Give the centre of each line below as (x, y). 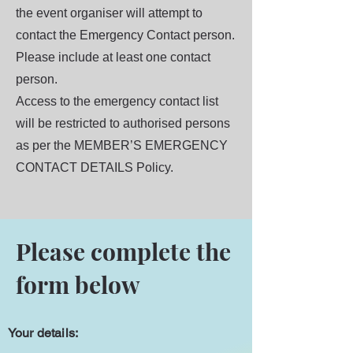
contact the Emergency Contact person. (125, 35)
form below (78, 284)
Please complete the (123, 251)
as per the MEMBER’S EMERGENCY (122, 145)
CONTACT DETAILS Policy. (95, 167)
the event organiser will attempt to (109, 13)
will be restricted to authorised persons (123, 123)
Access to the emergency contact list (117, 101)
